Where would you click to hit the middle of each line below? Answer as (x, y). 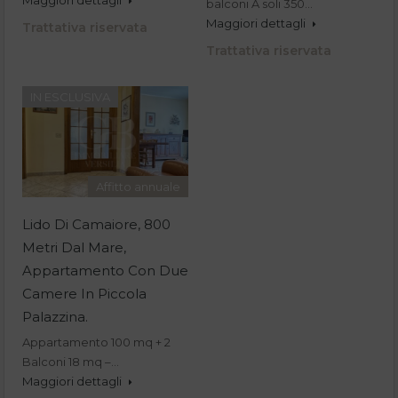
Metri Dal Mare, (74, 247)
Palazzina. (55, 316)
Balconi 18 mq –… (71, 361)
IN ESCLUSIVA (70, 96)
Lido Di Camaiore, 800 (96, 224)
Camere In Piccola (84, 293)
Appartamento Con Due (105, 270)
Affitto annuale (138, 186)
